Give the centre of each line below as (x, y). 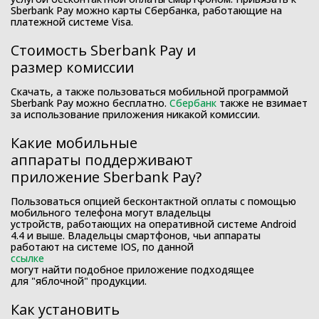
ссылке (27, 258)
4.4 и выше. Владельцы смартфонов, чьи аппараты (136, 235)
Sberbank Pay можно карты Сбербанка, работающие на (146, 10)
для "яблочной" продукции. (79, 281)
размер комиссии (72, 67)
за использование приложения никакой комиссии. (135, 114)
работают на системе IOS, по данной (102, 247)
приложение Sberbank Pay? (106, 177)
